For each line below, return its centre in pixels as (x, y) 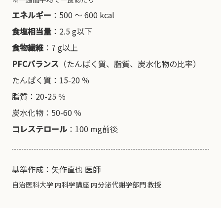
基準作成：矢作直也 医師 (56, 169)
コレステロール (39, 129)
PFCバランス (35, 64)
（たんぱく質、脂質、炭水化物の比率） (130, 64)
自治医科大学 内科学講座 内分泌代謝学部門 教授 (87, 184)
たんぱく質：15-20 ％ (51, 80)
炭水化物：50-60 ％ (47, 112)
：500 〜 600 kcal (83, 15)
